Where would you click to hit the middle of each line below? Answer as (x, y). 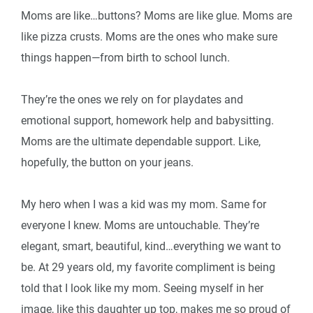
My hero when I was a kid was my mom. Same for (144, 205)
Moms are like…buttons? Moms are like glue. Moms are (156, 16)
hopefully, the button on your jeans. (107, 163)
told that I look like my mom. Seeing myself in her (142, 289)
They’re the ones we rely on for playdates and (132, 100)
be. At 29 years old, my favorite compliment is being (148, 268)
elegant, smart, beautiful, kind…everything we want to (151, 247)
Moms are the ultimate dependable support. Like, (141, 142)
